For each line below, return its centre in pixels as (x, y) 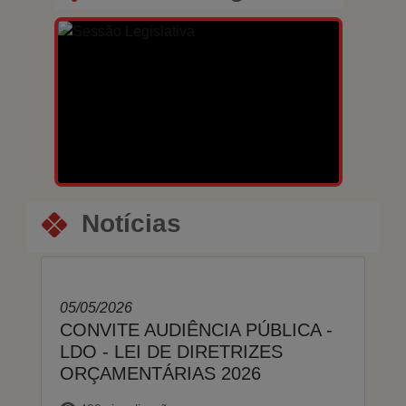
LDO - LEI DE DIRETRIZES (171, 351)
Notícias (131, 223)
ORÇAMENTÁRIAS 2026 (160, 373)
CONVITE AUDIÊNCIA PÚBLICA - (196, 329)
